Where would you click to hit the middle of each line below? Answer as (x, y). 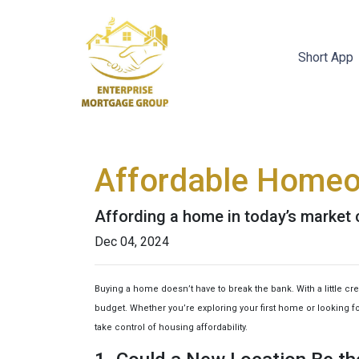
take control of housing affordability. (171, 327)
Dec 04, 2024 (132, 242)
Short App (327, 57)
